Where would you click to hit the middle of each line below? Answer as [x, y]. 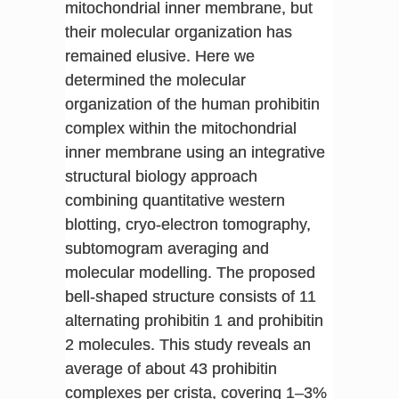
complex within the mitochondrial [180, 128]
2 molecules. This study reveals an [187, 344]
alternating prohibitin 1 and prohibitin [194, 320]
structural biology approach [161, 176]
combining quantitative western [175, 200]
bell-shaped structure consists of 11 [190, 296]
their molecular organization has [178, 32]
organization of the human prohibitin [192, 104]
